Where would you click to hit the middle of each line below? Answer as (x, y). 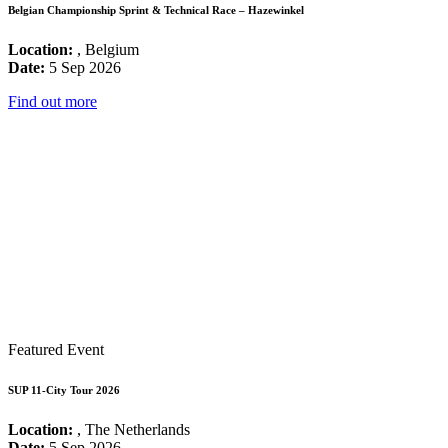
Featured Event (56, 349)
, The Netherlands (131, 429)
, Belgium (106, 49)
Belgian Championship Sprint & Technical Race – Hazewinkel (156, 9)
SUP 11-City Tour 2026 (64, 389)
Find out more (52, 101)
